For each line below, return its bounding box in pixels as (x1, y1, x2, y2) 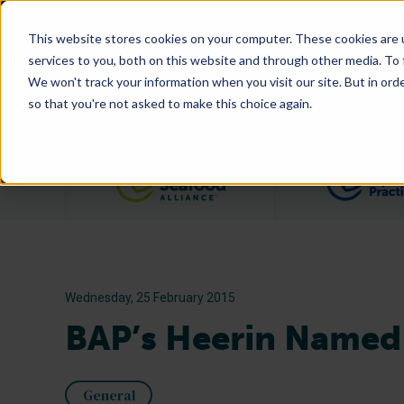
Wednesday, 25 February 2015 (65, 290, 235, 305)
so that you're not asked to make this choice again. (27, 95, 312, 111)
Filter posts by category (225, 161, 396, 181)
